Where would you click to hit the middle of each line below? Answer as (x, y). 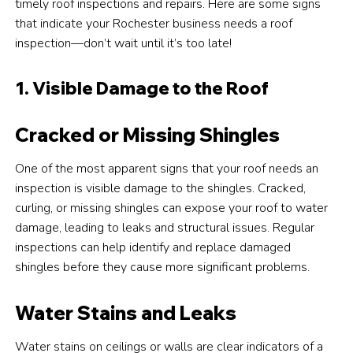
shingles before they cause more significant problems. (163, 268)
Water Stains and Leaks (126, 313)
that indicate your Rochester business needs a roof (154, 24)
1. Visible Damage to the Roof (142, 89)
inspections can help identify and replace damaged (153, 248)
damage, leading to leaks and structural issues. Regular (165, 228)
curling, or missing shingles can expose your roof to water (172, 208)
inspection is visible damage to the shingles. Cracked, (161, 189)
